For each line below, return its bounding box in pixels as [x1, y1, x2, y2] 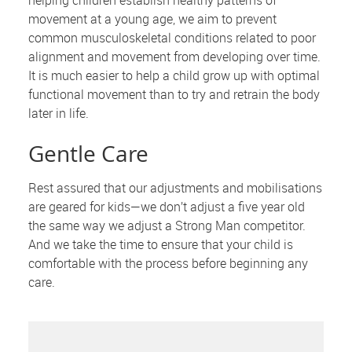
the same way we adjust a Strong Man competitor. [28, 217, 306, 235]
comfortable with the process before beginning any [28, 255, 309, 273]
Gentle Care [28, 139, 149, 169]
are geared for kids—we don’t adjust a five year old [28, 198, 306, 216]
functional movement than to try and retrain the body [28, 86, 321, 104]
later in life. [28, 104, 90, 123]
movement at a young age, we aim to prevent [28, 10, 277, 28]
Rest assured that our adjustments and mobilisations [28, 179, 323, 197]
